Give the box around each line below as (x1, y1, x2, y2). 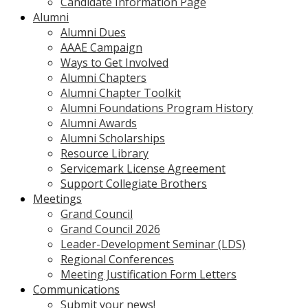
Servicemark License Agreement (60, 161, 225, 177)
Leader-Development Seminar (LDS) (60, 236, 245, 252)
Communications (33, 282, 120, 298)
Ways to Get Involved (60, 55, 168, 71)
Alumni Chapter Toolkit (60, 85, 181, 101)
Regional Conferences (60, 252, 174, 267)
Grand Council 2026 (60, 221, 160, 237)
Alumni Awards (60, 115, 137, 131)
